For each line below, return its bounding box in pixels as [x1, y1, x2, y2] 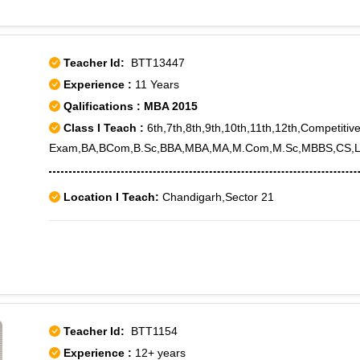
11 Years [135, 78, 179, 91]
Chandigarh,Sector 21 [159, 190, 274, 203]
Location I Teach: [63, 190, 159, 203]
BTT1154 [125, 325, 178, 337]
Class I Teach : [63, 121, 144, 134]
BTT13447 [125, 56, 185, 69]
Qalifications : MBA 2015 [60, 100, 198, 112]
